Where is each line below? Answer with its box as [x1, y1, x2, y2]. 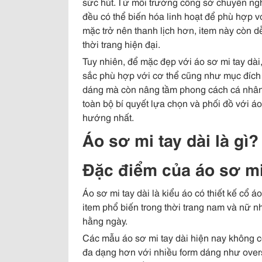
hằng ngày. [82, 213, 127, 227]
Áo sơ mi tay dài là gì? [82, 127, 258, 151]
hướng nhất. [82, 110, 134, 124]
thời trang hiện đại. [82, 37, 160, 51]
